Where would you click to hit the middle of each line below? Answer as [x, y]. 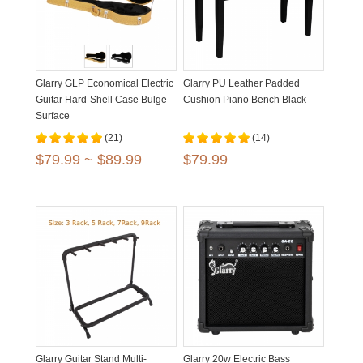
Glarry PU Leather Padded [241, 83]
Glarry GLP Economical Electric [105, 83]
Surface [53, 116]
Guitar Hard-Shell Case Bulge [101, 100]
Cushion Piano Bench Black [245, 100]
